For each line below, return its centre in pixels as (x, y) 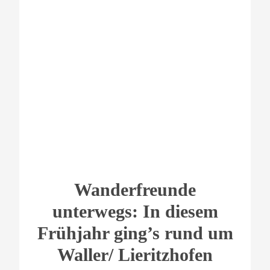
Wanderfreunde (135, 189)
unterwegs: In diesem (135, 211)
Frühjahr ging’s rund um (135, 233)
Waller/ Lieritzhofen (135, 254)
